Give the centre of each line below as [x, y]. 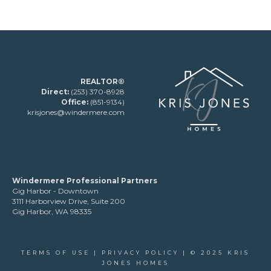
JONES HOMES [135, 263]
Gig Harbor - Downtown [55, 191]
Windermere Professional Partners [85, 181]
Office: [75, 102]
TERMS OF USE [56, 253]
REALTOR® [103, 81]
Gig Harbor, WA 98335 [52, 211]
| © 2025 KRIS [214, 253]
